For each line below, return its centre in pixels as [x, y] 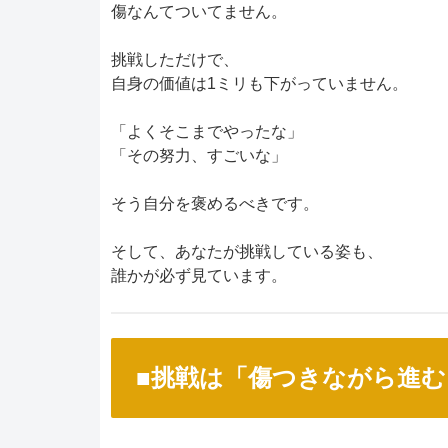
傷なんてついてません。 [199, 12]
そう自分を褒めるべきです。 [215, 204]
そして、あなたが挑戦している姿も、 [247, 252]
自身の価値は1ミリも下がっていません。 [259, 84]
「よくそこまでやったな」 [207, 132]
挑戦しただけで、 [175, 60]
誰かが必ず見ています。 [199, 276]
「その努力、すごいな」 [199, 156]
